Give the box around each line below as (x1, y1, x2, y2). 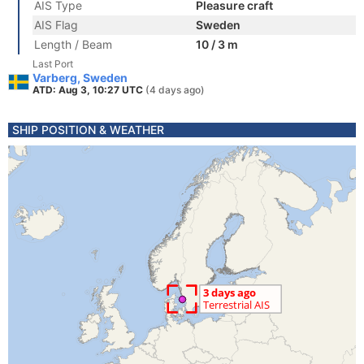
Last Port (32, 58, 73, 70)
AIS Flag (34, 18, 78, 32)
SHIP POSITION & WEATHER (12, 123, 164, 136)
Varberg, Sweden (32, 71, 128, 84)
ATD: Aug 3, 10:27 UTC (32, 84, 145, 96)
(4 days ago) (145, 84, 205, 96)
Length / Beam (34, 37, 112, 51)
